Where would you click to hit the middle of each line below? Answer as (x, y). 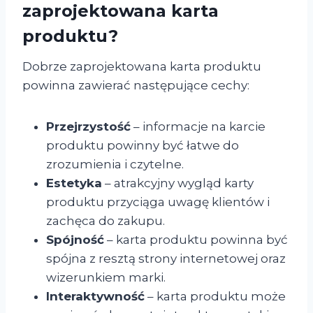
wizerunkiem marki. (106, 277)
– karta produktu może (215, 296)
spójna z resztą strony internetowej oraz (166, 258)
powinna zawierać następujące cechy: (136, 85)
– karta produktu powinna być (196, 239)
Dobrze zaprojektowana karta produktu (142, 66)
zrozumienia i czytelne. (115, 164)
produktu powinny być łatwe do (143, 145)
